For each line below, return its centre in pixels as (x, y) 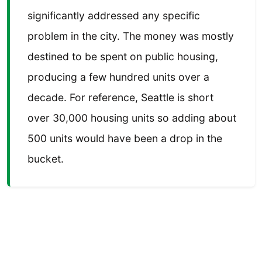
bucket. (46, 159)
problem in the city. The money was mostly (131, 36)
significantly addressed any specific (114, 16)
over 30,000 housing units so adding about (132, 118)
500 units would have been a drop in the (125, 139)
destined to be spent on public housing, (123, 57)
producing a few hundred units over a (118, 77)
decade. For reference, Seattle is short (120, 98)
